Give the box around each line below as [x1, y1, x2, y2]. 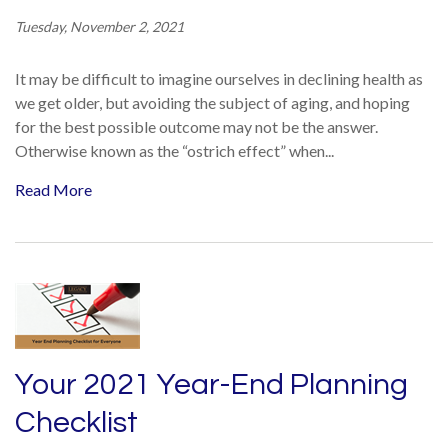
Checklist [15, 407, 138, 438]
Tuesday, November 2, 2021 [15, 18, 184, 35]
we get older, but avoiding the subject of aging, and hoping [15, 93, 410, 112]
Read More [15, 180, 92, 199]
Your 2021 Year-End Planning [15, 369, 408, 400]
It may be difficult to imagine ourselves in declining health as [15, 69, 423, 88]
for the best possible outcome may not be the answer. [15, 117, 378, 136]
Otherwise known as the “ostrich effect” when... [15, 141, 334, 160]
